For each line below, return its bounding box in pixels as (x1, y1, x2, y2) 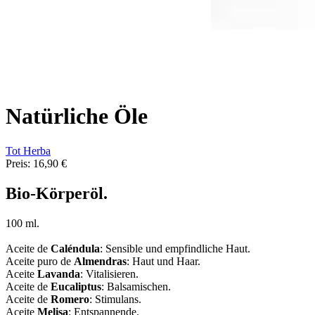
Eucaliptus (51, 280, 101, 292)
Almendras (74, 255, 127, 267)
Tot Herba (6, 144, 51, 157)
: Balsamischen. (101, 280, 171, 292)
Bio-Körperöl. (6, 184, 108, 202)
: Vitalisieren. (80, 267, 139, 280)
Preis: (6, 157, 30, 169)
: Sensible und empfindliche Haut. (100, 242, 250, 255)
